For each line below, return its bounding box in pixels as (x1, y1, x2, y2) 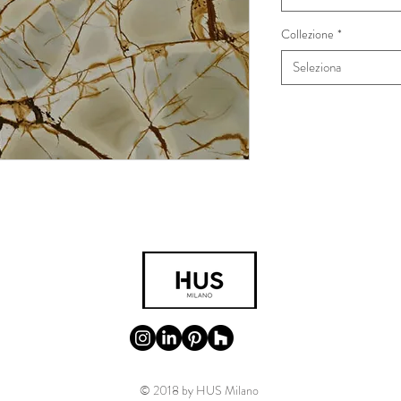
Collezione (281, 25, 334, 43)
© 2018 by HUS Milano (139, 381, 261, 399)
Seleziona (293, 57, 341, 77)
